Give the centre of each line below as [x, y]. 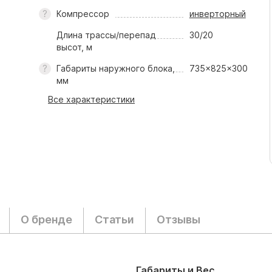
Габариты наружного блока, [115, 68]
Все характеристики [91, 99]
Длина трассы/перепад [106, 35]
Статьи [114, 219]
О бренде [46, 219]
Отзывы [178, 219]
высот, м [74, 47]
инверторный [217, 14]
